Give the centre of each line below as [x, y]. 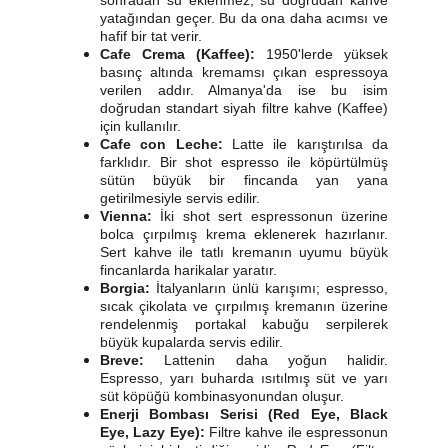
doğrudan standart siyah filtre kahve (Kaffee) [244, 108]
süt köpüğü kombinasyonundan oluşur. [222, 396]
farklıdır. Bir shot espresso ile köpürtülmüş [244, 162]
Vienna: [126, 216]
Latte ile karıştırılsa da [305, 144]
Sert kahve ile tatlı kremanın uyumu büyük [244, 252]
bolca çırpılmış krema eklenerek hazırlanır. [244, 234]
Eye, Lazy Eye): [152, 432]
